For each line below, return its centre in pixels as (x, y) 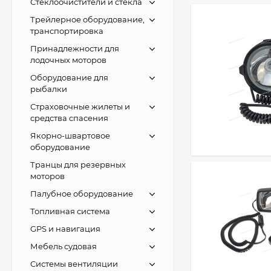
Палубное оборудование (82, 193)
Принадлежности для (75, 48)
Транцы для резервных (78, 164)
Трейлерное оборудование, (87, 19)
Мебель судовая (64, 246)
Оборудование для (69, 77)
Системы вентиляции (74, 263)
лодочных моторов (68, 60)
